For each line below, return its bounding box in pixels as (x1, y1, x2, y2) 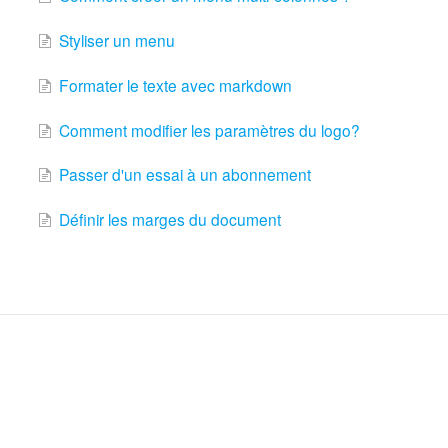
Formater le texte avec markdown (58, 73, 292, 96)
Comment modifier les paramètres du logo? (58, 118, 360, 141)
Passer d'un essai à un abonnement (58, 163, 311, 186)
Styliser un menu (58, 28, 175, 51)
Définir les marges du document (58, 208, 281, 231)
